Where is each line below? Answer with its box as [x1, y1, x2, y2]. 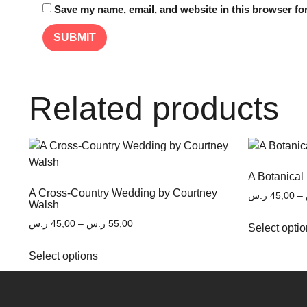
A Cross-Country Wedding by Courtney [29, 187, 217, 199]
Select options [29, 250, 98, 262]
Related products [29, 90, 279, 127]
